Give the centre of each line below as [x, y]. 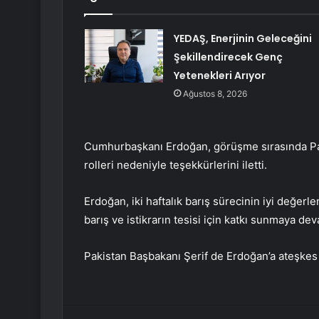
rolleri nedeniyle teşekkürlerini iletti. [176, 165]
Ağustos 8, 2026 [215, 94]
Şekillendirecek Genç [228, 57]
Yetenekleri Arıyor [219, 76]
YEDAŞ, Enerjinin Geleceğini [242, 39]
